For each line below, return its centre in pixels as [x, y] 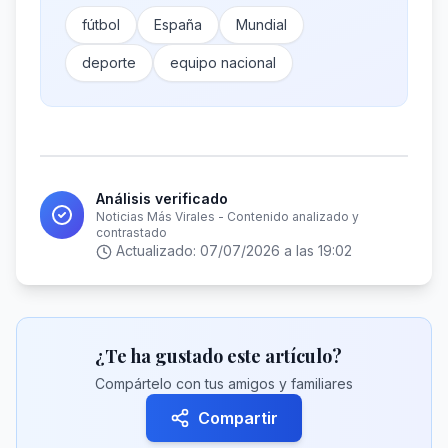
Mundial [261, 24]
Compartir [238, 418]
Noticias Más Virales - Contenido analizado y [228, 216]
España [178, 24]
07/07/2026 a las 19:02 [276, 250]
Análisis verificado [162, 198]
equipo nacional [223, 62]
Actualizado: [158, 250]
